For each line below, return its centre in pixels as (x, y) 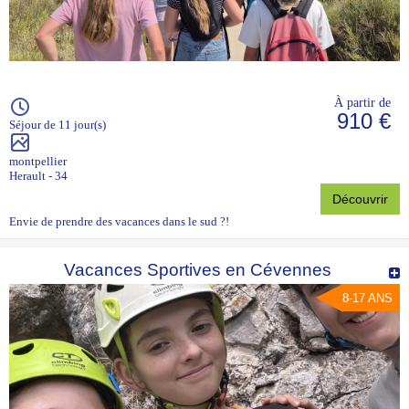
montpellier (38, 162)
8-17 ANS (367, 299)
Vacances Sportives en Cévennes (198, 270)
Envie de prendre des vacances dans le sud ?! (119, 222)
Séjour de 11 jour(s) (58, 125)
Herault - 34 (38, 176)
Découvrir (360, 199)
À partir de (362, 103)
